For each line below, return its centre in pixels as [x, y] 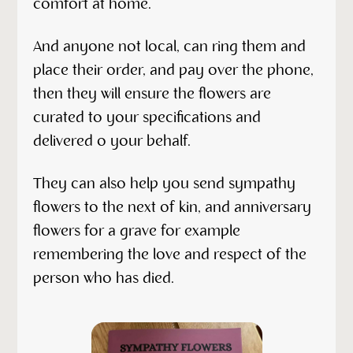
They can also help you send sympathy [165, 184]
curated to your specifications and [147, 118]
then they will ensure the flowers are [152, 94]
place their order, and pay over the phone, [174, 71]
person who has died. [104, 279]
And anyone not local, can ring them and [170, 47]
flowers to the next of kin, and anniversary [173, 208]
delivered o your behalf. [112, 141]
